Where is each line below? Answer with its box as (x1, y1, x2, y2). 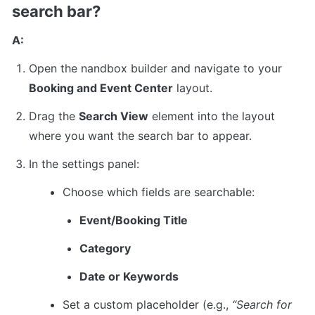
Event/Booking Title (79, 212, 188, 227)
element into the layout (148, 108, 275, 123)
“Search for (232, 297, 292, 311)
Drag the (29, 108, 79, 123)
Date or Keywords (79, 269, 179, 283)
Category (79, 240, 131, 255)
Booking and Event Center (29, 80, 173, 95)
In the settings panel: (29, 156, 139, 171)
